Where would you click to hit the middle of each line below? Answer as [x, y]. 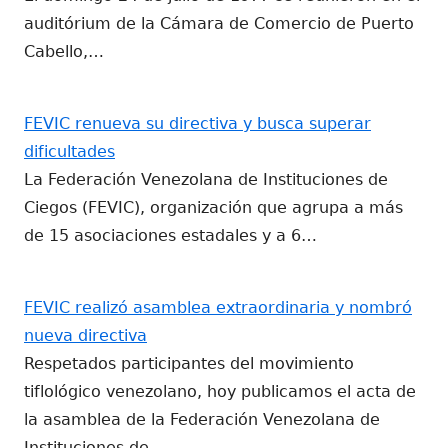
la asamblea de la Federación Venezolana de [202, 419]
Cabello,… [64, 51]
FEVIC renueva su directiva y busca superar [197, 123]
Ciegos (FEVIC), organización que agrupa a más [213, 207]
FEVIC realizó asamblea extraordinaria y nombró [218, 307]
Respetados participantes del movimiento [189, 363]
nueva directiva [85, 335]
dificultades [69, 151]
